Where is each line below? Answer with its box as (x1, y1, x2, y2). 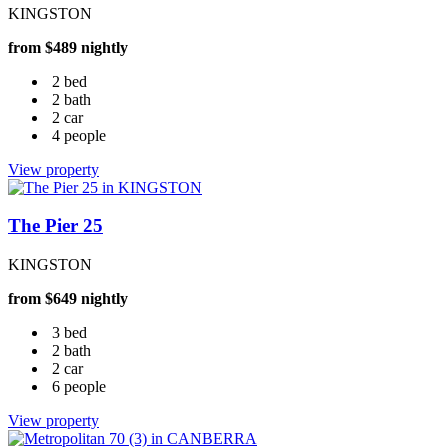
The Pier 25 (8, 215, 103, 237)
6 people (52, 378, 106, 396)
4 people (52, 126, 106, 144)
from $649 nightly (8, 290, 128, 308)
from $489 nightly (8, 38, 128, 56)
